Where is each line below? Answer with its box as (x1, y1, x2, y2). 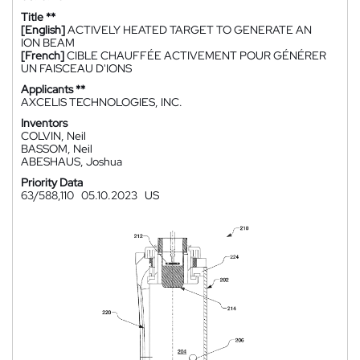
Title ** (21, 10, 55, 24)
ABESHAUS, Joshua (21, 154, 122, 169)
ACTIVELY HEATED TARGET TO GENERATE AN (67, 22, 312, 37)
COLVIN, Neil (21, 129, 86, 143)
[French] (21, 48, 64, 63)
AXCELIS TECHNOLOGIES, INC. (21, 95, 182, 109)
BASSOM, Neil (21, 141, 92, 156)
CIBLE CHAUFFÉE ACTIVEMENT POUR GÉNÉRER (67, 48, 326, 63)
